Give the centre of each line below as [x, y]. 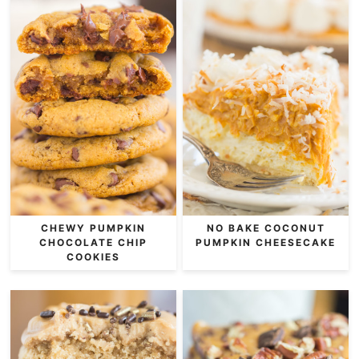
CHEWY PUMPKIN [93, 228]
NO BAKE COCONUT [266, 228]
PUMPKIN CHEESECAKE [266, 242]
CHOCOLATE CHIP [93, 242]
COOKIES [93, 256]
